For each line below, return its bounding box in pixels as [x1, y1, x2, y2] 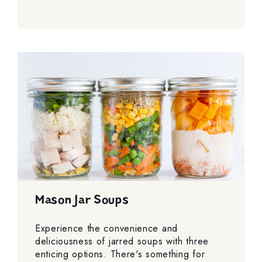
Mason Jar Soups [35, 192, 129, 208]
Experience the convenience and [35, 222, 178, 236]
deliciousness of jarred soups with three [35, 235, 209, 249]
